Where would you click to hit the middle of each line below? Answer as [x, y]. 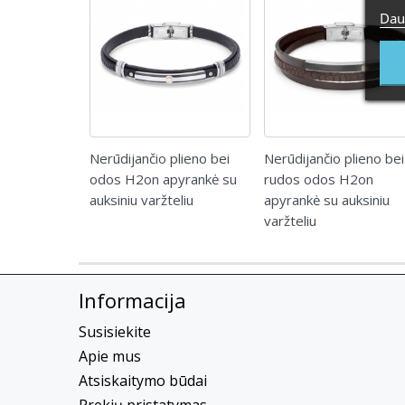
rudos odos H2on [319, 179]
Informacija [132, 300]
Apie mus [110, 356]
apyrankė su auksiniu [327, 199]
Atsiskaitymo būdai [143, 380]
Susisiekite [115, 331]
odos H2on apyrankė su [163, 179]
